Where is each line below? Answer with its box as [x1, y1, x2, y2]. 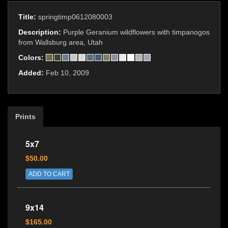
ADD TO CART [28, 170, 70, 178]
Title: [18, 13, 38, 21]
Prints [15, 112, 36, 121]
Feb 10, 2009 [46, 69, 89, 77]
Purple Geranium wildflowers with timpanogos [63, 28, 210, 36]
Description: [18, 28, 63, 36]
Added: [18, 69, 46, 77]
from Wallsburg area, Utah [18, 38, 103, 46]
